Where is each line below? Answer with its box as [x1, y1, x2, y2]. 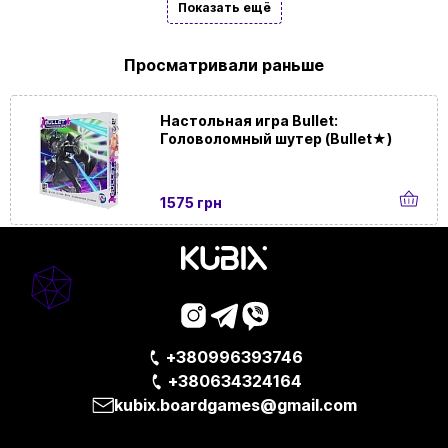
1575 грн [160, 194, 223, 212]
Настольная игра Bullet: [160, 112, 339, 130]
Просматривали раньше [124, 55, 324, 76]
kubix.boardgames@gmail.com [113, 395, 357, 416]
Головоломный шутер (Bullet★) [160, 130, 393, 148]
